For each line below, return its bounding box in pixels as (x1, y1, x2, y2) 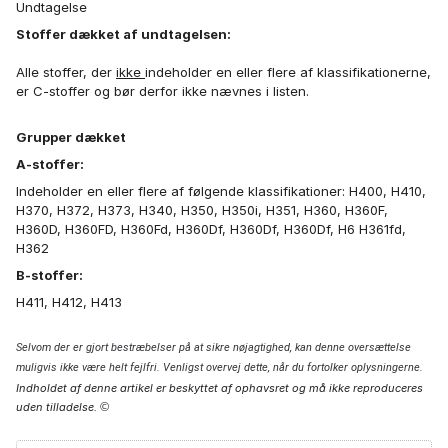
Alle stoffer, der (16, 63, 116, 80)
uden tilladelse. (16, 399, 100, 414)
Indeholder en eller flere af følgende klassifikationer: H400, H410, (16, 182, 426, 199)
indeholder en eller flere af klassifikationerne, (145, 63, 431, 80)
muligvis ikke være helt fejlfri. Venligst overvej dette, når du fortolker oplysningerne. (16, 360, 423, 374)
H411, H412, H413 (16, 293, 122, 310)
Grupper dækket (16, 128, 126, 145)
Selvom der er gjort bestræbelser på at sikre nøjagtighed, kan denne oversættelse (16, 340, 411, 354)
